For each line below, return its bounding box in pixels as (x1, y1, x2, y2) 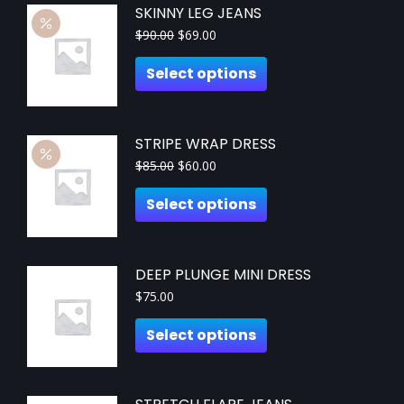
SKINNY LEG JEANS (135, 3, 262, 23)
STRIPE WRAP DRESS (135, 133, 276, 154)
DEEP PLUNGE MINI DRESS (135, 263, 311, 285)
